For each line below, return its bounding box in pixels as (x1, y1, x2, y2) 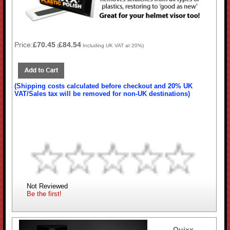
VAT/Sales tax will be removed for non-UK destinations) (14, 89, 190, 98)
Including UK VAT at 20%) (81, 42, 144, 48)
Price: (14, 40, 33, 49)
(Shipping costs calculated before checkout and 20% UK (14, 82, 193, 90)
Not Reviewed (27, 182, 68, 190)
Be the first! (27, 189, 62, 198)
